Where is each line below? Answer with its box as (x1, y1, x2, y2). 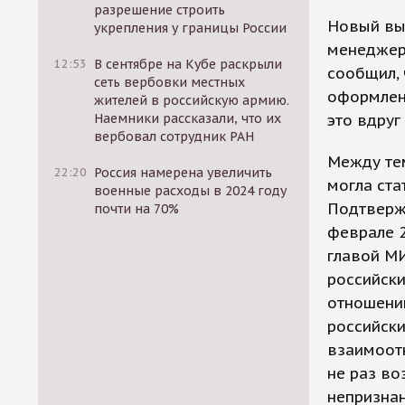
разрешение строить (94, 2, 226, 18)
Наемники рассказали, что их (94, 110, 282, 127)
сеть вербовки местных (94, 74, 246, 90)
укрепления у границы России (94, 20, 287, 36)
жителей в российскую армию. (94, 92, 290, 108)
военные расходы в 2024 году (94, 183, 287, 199)
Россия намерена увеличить (94, 165, 273, 181)
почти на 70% (94, 201, 180, 217)
